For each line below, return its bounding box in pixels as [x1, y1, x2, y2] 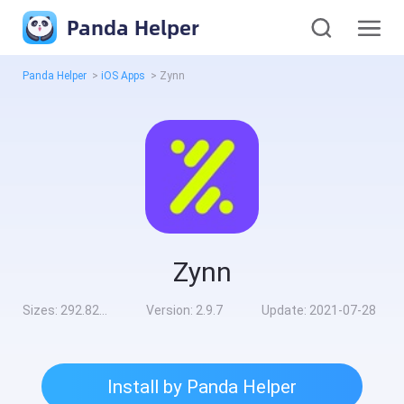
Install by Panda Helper [107, 375, 297, 398]
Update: [261, 303, 309, 318]
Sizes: [23, 303, 61, 318]
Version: [145, 303, 196, 318]
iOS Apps [101, 69, 146, 83]
